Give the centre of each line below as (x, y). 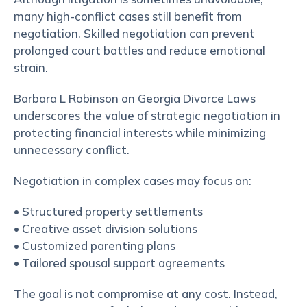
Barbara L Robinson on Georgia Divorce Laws (135, 98)
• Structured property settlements (108, 211)
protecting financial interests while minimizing (140, 133)
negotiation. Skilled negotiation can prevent (134, 33)
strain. (31, 67)
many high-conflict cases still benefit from (128, 16)
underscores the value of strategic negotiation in (147, 115)
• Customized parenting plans (95, 246)
